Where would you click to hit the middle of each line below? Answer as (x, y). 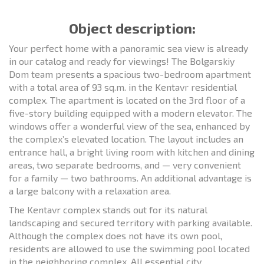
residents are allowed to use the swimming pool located (129, 248)
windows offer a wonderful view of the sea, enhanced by (129, 126)
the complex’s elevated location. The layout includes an (126, 138)
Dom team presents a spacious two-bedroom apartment (130, 74)
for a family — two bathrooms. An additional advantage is (130, 177)
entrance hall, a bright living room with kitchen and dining (132, 151)
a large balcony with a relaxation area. (90, 190)
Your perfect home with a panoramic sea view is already (128, 48)
